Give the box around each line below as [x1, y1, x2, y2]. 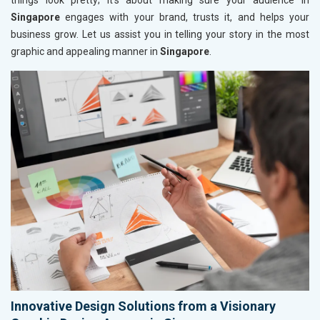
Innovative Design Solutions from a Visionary [11, 298, 276, 314]
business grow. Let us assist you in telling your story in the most [11, 29, 309, 41]
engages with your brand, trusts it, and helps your [60, 11, 309, 24]
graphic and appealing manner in [11, 46, 160, 58]
